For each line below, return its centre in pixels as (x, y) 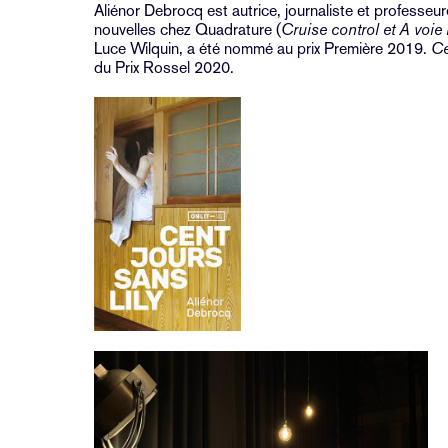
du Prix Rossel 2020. (164, 68)
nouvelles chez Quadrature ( (188, 30)
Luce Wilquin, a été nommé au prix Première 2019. (263, 49)
